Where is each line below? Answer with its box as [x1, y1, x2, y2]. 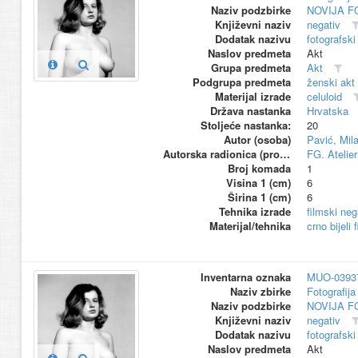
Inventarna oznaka [200, 269, 291, 285]
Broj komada [227, 161, 291, 177]
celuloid [306, 89, 342, 105]
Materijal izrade [214, 89, 291, 105]
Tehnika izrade [218, 204, 291, 220]
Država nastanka [209, 103, 291, 119]
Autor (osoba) [223, 132, 291, 148]
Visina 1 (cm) [225, 175, 291, 191]
